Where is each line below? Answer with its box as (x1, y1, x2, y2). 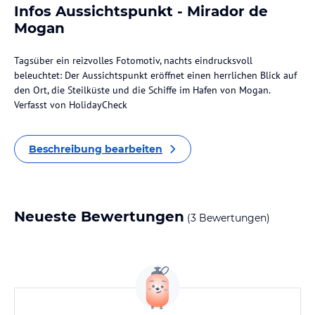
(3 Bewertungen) (184, 212, 270, 224)
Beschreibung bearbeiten (29, 143, 162, 155)
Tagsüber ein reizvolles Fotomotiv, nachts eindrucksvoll (14, 54, 252, 67)
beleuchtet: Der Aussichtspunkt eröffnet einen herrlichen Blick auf (14, 69, 297, 82)
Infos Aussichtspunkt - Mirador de (14, 3, 268, 20)
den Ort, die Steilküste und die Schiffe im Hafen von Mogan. (14, 84, 271, 96)
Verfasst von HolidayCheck (14, 98, 127, 111)
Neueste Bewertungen (14, 208, 184, 225)
